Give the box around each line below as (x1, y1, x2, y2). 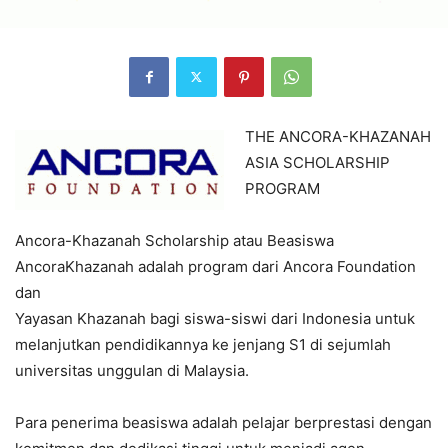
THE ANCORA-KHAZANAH (245, 126, 431, 146)
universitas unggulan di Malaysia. (15, 360, 249, 380)
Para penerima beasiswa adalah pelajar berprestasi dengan (15, 412, 432, 432)
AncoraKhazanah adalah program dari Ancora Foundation (15, 256, 416, 276)
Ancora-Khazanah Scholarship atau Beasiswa (15, 230, 334, 250)
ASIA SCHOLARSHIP (245, 152, 390, 172)
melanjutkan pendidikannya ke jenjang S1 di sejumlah (15, 334, 391, 354)
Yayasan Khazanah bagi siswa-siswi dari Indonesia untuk (15, 308, 415, 328)
